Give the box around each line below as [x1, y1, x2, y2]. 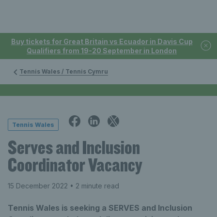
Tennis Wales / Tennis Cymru [19, 68, 108, 75]
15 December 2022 [8, 182, 68, 190]
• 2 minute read [68, 182, 119, 190]
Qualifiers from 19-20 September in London [27, 46, 177, 55]
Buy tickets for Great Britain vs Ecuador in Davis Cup [11, 37, 193, 46]
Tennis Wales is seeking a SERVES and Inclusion [8, 203, 192, 213]
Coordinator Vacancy [8, 153, 142, 176]
